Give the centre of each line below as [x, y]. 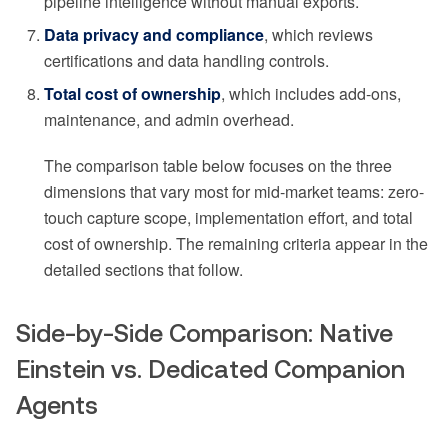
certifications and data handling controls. [186, 61]
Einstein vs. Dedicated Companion [210, 369]
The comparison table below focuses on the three [218, 166]
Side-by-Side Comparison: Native [204, 333]
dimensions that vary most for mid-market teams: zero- [234, 192]
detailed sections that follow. [143, 270]
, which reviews [318, 35]
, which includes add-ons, [311, 94]
